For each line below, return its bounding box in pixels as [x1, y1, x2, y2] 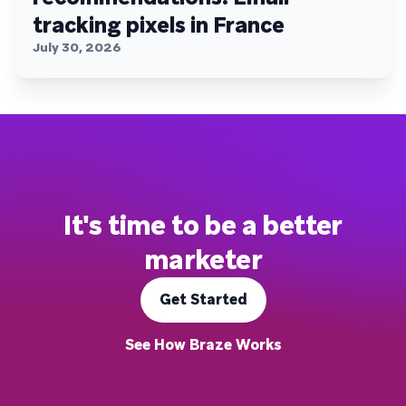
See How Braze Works [124, 334, 282, 354]
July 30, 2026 [33, 38, 121, 55]
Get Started [159, 289, 247, 309]
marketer [143, 241, 263, 277]
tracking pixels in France [33, 10, 285, 39]
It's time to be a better [63, 207, 343, 243]
